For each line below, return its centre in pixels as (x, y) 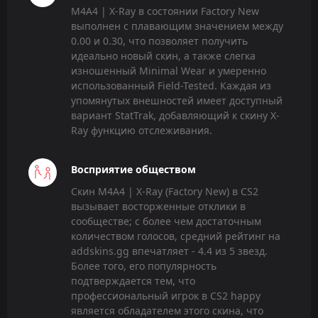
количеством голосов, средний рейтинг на (176, 236)
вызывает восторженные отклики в (158, 206)
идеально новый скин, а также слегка (163, 56)
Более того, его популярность (144, 265)
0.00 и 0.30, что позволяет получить (159, 41)
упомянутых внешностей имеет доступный (177, 101)
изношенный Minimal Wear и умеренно (169, 71)
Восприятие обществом (133, 169)
